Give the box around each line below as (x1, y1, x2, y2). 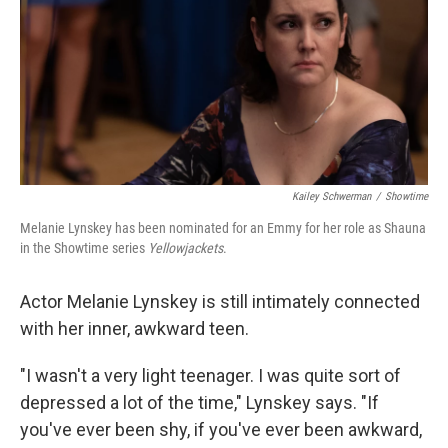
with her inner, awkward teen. (20, 318, 249, 340)
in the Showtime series (20, 240, 148, 257)
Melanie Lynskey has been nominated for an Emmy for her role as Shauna (20, 220, 426, 237)
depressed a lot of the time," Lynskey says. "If (20, 392, 379, 414)
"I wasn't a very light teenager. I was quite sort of (20, 365, 401, 387)
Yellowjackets (148, 240, 223, 257)
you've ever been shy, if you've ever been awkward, (20, 419, 422, 441)
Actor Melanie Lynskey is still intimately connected (20, 291, 420, 313)
